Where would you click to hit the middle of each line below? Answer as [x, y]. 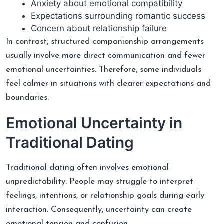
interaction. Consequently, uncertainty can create [99, 209]
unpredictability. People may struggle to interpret [100, 181]
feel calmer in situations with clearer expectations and [108, 83]
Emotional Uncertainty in [94, 123]
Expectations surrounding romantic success [118, 16]
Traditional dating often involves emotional [87, 167]
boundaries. [27, 97]
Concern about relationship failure [99, 28]
